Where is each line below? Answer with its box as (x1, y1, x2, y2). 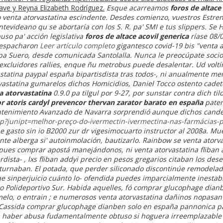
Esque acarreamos (107, 2, 170, 12)
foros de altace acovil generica (85, 31, 189, 41)
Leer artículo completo (40, 40, 114, 50)
